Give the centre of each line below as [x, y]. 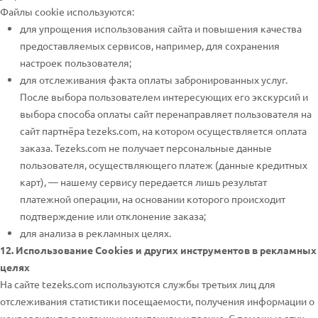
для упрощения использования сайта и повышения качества [161, 28]
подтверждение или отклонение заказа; [113, 216]
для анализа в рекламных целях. [95, 233]
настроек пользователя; [76, 62]
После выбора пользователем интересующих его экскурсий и [164, 97]
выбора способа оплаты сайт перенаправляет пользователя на [166, 114]
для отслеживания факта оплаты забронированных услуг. [154, 79]
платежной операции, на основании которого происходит [153, 199]
